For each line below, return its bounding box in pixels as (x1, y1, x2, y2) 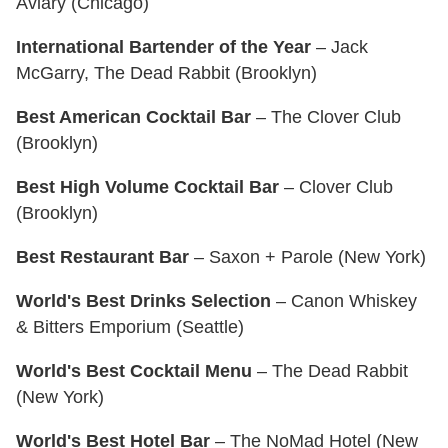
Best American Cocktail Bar (16, 106, 251, 127)
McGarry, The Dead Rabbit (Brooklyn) (16, 62, 317, 83)
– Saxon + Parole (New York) (189, 246, 426, 267)
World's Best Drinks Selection (16, 290, 271, 311)
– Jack (311, 36, 368, 57)
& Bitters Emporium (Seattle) (16, 316, 244, 337)
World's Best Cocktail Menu (16, 360, 252, 381)
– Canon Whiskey (271, 290, 417, 311)
